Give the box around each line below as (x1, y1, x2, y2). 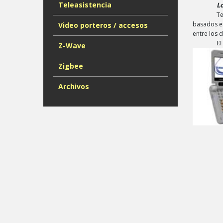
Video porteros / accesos (58, 20, 148, 30)
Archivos (58, 82, 89, 91)
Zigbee (58, 61, 83, 71)
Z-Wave (58, 41, 86, 50)
